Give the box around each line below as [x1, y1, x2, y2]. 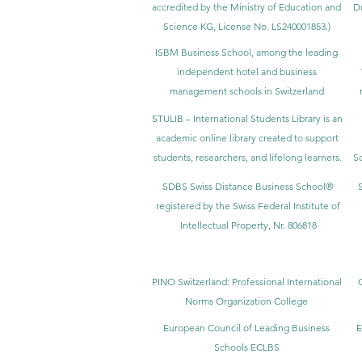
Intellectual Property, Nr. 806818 [179, 218, 317, 231]
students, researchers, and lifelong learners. [153, 150, 342, 163]
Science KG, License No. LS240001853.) [162, 19, 330, 32]
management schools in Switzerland [169, 84, 324, 97]
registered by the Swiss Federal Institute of [156, 199, 340, 212]
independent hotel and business [176, 65, 317, 78]
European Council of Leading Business [163, 321, 330, 334]
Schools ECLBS [213, 340, 280, 353]
